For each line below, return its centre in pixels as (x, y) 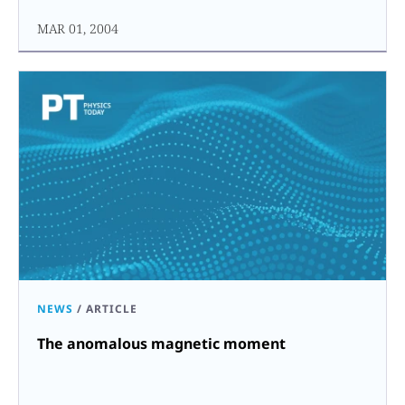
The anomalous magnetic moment (161, 343)
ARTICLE (112, 308)
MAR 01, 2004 (78, 28)
